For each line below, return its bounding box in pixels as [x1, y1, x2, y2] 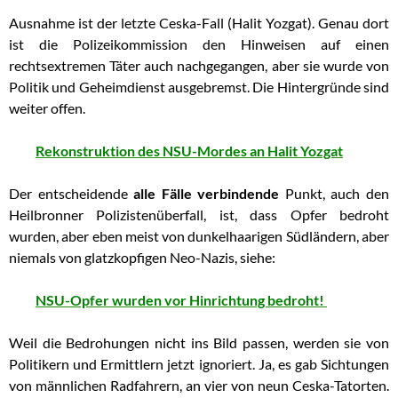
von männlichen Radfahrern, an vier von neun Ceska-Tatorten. [9, 377, 389, 394]
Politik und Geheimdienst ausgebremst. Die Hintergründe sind [9, 78, 389, 96]
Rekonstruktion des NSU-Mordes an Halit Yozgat [36, 142, 343, 160]
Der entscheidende [9, 185, 134, 203]
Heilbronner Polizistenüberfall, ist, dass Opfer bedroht [9, 206, 389, 224]
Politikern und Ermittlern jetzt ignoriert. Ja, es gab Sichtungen [9, 355, 389, 373]
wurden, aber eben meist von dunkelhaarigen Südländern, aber [9, 227, 389, 245]
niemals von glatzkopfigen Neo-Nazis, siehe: [9, 249, 275, 267]
